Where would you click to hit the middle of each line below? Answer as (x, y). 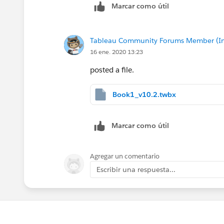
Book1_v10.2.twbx (144, 94)
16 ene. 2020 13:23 (116, 51)
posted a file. (112, 69)
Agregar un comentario (125, 156)
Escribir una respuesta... (136, 169)
